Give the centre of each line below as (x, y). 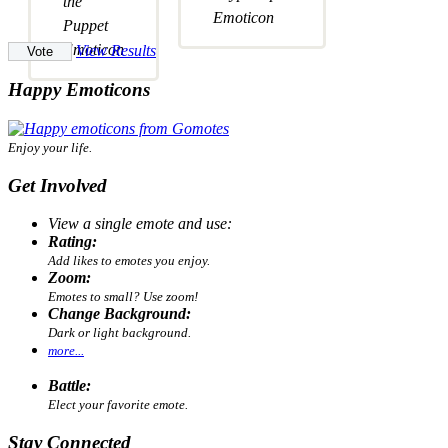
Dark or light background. (119, 333)
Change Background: (119, 314)
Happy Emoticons (79, 90)
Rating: (72, 242)
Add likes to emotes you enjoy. (129, 261)
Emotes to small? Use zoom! (123, 297)
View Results (116, 50)
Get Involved (57, 185)
